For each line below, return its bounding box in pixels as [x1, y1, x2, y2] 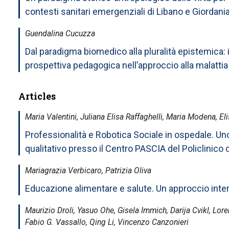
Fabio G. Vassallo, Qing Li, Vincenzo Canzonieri [25, 217, 189, 227]
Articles [18, 89, 56, 102]
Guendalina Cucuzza [25, 28, 95, 38]
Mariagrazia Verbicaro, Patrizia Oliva [25, 165, 151, 175]
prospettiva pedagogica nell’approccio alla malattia [25, 59, 228, 71]
